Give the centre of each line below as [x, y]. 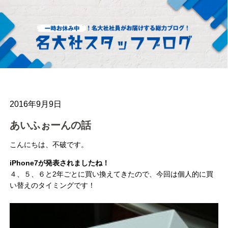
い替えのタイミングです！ [53, 186]
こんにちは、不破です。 [49, 145]
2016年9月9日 [36, 104]
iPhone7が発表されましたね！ [60, 163]
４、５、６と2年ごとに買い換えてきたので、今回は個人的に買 [112, 174]
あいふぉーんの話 [51, 125]
